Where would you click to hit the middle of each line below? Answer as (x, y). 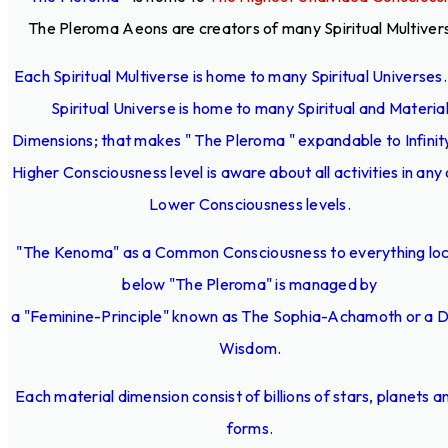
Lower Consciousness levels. (250, 203)
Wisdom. (250, 347)
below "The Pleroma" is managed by (250, 283)
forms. (250, 427)
